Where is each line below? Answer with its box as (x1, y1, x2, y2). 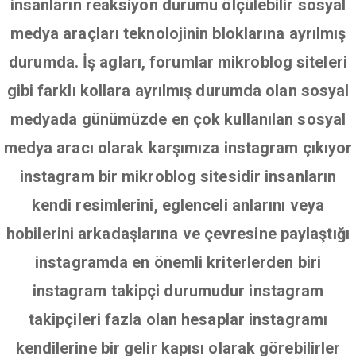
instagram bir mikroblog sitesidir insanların (19, 167, 337, 186)
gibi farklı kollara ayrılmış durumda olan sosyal (6, 81, 350, 100)
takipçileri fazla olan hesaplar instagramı (28, 310, 328, 329)
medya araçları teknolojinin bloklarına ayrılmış (10, 24, 346, 43)
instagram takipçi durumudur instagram (32, 281, 324, 300)
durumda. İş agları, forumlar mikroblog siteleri (9, 52, 347, 72)
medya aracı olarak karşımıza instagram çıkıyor (3, 138, 353, 157)
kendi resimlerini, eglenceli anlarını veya (31, 195, 325, 215)
